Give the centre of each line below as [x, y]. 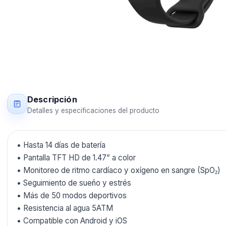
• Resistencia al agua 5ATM [65, 208]
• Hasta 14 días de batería [61, 145]
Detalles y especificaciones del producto [93, 110]
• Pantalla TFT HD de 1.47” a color [76, 158]
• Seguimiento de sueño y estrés [74, 183]
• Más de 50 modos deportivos [72, 195]
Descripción [52, 99]
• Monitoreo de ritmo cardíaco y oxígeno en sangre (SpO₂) [119, 170]
